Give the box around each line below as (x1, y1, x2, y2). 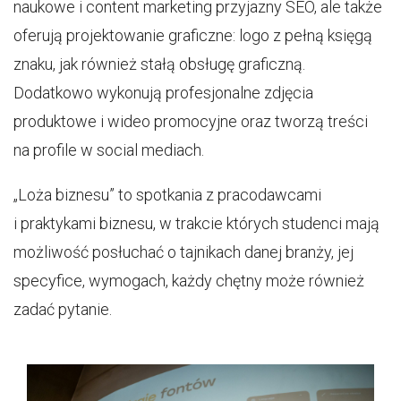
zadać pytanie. (13, 300, 112, 319)
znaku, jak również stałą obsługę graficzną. (13, 55, 305, 73)
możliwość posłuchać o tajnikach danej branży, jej (13, 243, 354, 261)
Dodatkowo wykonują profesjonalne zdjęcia (13, 83, 313, 102)
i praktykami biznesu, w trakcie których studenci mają (13, 214, 380, 233)
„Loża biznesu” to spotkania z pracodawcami (13, 185, 321, 204)
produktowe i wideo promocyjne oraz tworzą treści (13, 112, 368, 131)
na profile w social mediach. (13, 141, 204, 159)
